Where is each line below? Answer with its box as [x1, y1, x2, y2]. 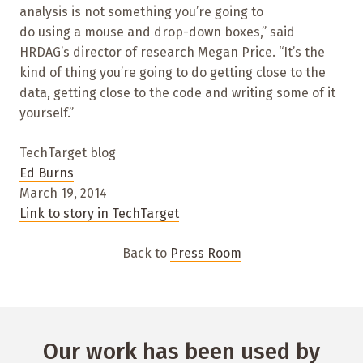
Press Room [169, 246, 241, 262]
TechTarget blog [19, 145, 116, 161]
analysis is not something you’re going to [19, 4, 263, 20]
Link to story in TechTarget [19, 206, 179, 222]
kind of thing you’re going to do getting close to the [19, 65, 326, 81]
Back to [122, 246, 170, 262]
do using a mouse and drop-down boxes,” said [19, 24, 295, 41]
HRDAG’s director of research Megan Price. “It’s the [19, 45, 325, 61]
